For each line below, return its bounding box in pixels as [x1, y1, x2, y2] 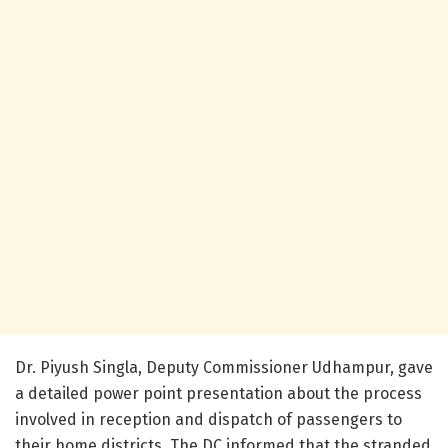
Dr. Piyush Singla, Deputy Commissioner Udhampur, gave [15, 358, 433, 378]
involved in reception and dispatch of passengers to [15, 410, 402, 430]
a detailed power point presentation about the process [15, 384, 422, 404]
